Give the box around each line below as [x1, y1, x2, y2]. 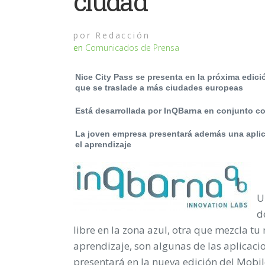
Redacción [91, 29, 150, 41]
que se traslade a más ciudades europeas [75, 82, 243, 92]
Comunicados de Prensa [85, 41, 179, 53]
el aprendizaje [75, 139, 131, 149]
